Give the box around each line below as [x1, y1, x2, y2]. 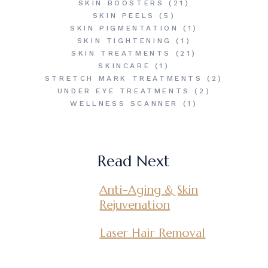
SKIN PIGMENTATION [70, 24, 179, 32]
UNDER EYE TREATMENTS [57, 87, 190, 95]
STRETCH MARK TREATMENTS [44, 74, 203, 83]
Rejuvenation [99, 197, 170, 212]
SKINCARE [98, 62, 151, 70]
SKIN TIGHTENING [77, 36, 172, 45]
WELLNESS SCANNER [70, 99, 179, 108]
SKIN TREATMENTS [71, 49, 171, 57]
